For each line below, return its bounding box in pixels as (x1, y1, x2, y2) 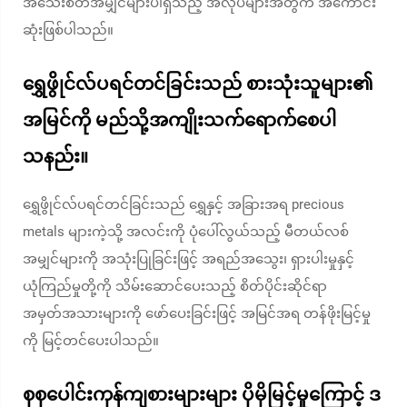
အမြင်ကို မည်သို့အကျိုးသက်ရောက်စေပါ (23, 109, 336, 131)
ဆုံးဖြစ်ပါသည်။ (23, 22, 114, 38)
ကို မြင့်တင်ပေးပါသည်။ (23, 333, 159, 349)
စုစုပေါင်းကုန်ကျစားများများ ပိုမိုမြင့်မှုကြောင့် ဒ (23, 383, 381, 405)
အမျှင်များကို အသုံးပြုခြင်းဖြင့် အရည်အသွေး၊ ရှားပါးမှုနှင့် (23, 251, 354, 267)
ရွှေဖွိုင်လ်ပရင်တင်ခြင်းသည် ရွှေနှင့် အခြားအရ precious (23, 196, 344, 213)
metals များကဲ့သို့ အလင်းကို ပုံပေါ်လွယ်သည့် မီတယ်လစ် (23, 223, 349, 240)
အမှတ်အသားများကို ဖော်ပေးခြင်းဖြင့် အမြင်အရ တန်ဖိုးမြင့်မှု (23, 305, 371, 322)
